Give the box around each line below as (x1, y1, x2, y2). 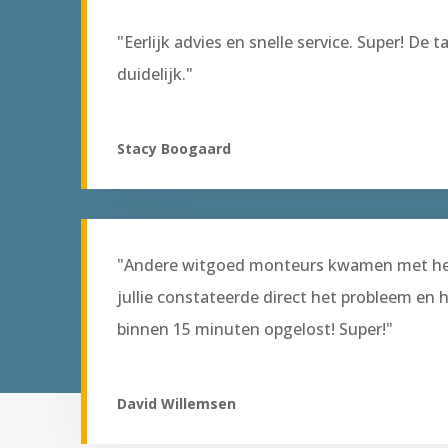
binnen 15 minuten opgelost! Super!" (116, 318, 393, 341)
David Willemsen (116, 394, 236, 414)
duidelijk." (116, 63, 193, 86)
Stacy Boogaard (116, 139, 231, 159)
